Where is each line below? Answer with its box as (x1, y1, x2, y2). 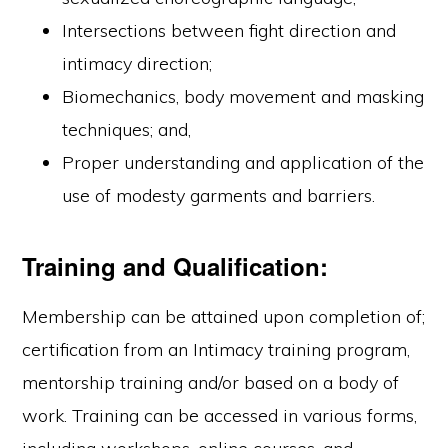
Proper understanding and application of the (62, 151, 425, 174)
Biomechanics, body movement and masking (62, 85, 425, 108)
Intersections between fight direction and (62, 19, 397, 42)
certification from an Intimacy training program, (22, 338, 411, 361)
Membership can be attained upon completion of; (22, 305, 426, 328)
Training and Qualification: (22, 249, 329, 283)
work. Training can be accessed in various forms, (22, 404, 418, 427)
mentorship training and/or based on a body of (22, 371, 400, 394)
